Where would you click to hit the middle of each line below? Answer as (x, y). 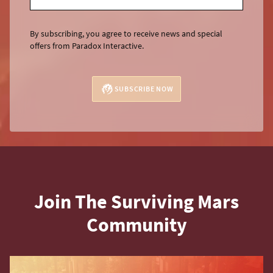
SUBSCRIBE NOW (144, 89)
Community (136, 225)
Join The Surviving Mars (136, 202)
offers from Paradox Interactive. (87, 46)
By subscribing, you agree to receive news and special (126, 34)
